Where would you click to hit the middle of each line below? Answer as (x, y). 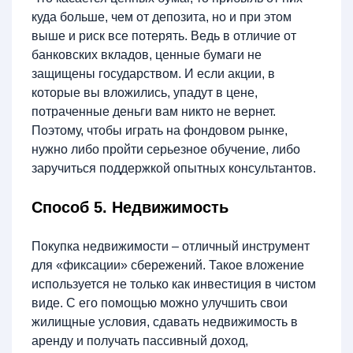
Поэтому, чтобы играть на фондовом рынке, (160, 130)
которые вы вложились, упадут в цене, (145, 93)
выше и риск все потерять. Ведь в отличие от (164, 36)
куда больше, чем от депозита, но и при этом (162, 17)
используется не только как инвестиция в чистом (174, 284)
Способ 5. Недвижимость (130, 207)
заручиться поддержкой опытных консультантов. (174, 168)
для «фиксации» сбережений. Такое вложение (168, 265)
